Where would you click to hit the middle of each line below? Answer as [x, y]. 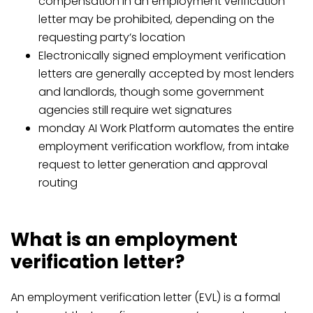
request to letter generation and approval [153, 165]
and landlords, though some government [151, 92]
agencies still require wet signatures [135, 110]
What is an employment [124, 240]
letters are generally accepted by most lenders [166, 74]
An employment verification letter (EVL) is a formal [145, 297]
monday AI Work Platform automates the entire [166, 128]
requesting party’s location [112, 37]
